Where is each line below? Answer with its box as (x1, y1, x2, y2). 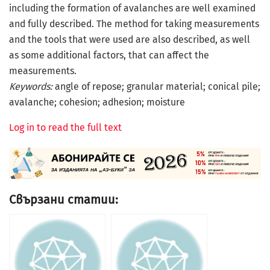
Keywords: (9, 80, 52, 92)
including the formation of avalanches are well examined (9, 2, 256, 14)
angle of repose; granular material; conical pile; (52, 80, 260, 92)
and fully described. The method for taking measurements (9, 17, 259, 30)
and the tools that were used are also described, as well (9, 33, 250, 45)
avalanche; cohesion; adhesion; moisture (9, 96, 185, 108)
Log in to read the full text (9, 121, 122, 133)
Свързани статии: (9, 192, 118, 207)
